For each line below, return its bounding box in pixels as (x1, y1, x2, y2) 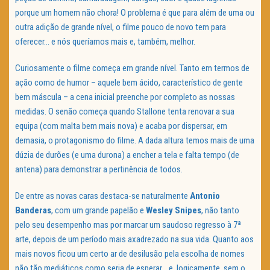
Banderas (15, 205, 51, 216)
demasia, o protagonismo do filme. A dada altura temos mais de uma (15, 135, 254, 146)
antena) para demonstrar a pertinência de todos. (15, 164, 183, 175)
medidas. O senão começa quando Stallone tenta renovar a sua (15, 106, 234, 118)
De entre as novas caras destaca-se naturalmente (15, 190, 190, 202)
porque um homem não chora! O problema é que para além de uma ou (15, 7, 254, 19)
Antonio (190, 190, 220, 202)
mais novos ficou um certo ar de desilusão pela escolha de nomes (15, 248, 245, 260)
